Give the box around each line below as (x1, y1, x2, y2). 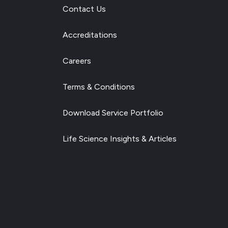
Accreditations (62, 30, 117, 40)
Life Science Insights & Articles (62, 134, 177, 144)
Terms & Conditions (62, 82, 135, 92)
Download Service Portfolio (62, 108, 163, 118)
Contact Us (62, 4, 106, 14)
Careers (62, 56, 91, 66)
